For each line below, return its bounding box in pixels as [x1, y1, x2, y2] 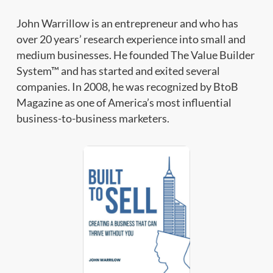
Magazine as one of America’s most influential [16, 96, 232, 109]
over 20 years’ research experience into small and [16, 32, 246, 46]
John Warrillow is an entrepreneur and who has [16, 16, 238, 30]
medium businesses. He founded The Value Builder [16, 48, 255, 62]
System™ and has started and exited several [16, 64, 220, 77]
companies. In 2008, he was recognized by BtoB [16, 80, 238, 93]
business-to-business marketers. [16, 112, 169, 125]
